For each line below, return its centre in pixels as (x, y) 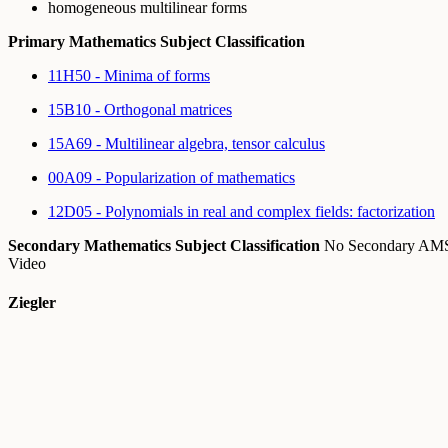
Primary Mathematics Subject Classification (156, 41)
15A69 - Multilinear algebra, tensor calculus (186, 143)
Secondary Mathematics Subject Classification (164, 245)
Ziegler (32, 303)
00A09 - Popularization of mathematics (171, 177)
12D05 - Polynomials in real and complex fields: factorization (241, 211)
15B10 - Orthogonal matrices (140, 109)
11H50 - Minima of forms (129, 75)
